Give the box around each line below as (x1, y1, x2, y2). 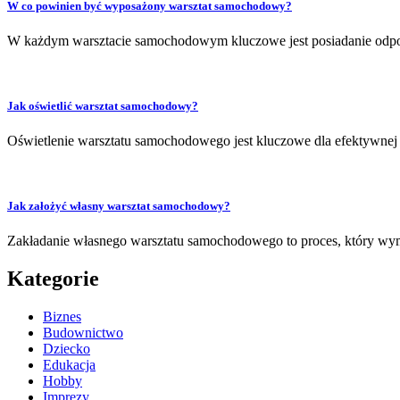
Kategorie (7, 267, 99, 291)
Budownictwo (43, 325, 123, 341)
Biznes (43, 309, 81, 325)
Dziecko (43, 341, 90, 357)
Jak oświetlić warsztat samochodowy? (7, 98, 198, 112)
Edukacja (43, 357, 96, 373)
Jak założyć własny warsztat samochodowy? (7, 199, 230, 213)
